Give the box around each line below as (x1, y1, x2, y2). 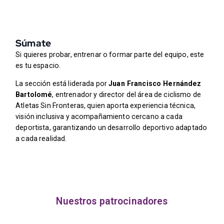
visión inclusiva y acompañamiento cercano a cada (15, 112, 182, 121)
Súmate (15, 36, 51, 50)
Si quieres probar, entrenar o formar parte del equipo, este (15, 50, 204, 59)
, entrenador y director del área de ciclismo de (52, 90, 201, 99)
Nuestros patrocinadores (56, 195, 168, 207)
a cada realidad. (15, 134, 67, 143)
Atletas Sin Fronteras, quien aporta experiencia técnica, (15, 101, 195, 110)
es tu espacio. (15, 61, 61, 70)
